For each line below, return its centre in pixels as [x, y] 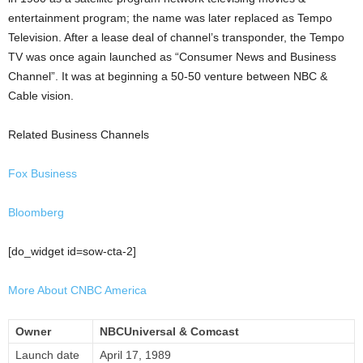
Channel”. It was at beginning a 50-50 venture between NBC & [168, 77]
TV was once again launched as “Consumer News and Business [172, 57]
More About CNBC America [77, 290]
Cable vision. [41, 96]
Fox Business [43, 174]
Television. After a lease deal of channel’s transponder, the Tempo [176, 38]
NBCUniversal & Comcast [169, 332]
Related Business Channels [79, 135]
